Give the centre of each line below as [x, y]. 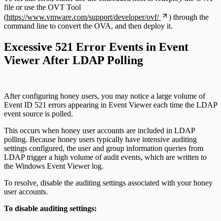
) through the [189, 17]
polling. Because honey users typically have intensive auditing [100, 139]
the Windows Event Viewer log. [54, 166]
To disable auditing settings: [50, 208]
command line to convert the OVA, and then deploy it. [88, 26]
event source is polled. [38, 113]
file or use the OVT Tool [42, 7]
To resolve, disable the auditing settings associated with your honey [108, 183]
